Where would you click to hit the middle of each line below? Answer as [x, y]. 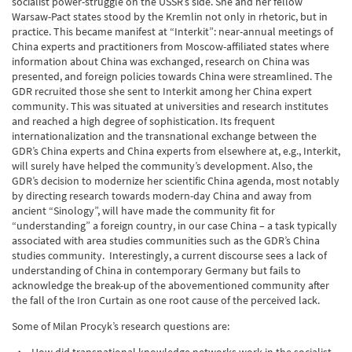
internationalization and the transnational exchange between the [164, 136]
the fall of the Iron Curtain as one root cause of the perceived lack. [166, 300]
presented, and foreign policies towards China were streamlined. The [172, 76]
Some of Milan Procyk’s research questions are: [121, 326]
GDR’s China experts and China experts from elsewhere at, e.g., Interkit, [176, 151]
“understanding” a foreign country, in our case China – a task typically [174, 225]
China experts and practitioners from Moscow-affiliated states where [170, 46]
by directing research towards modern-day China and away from [162, 196]
